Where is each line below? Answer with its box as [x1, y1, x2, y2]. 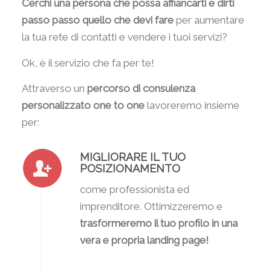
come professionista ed [79, 183, 189, 195]
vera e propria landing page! [79, 233, 209, 246]
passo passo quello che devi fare [21, 14, 174, 27]
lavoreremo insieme [144, 99, 240, 112]
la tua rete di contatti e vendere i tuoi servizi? [21, 31, 227, 44]
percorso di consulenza [87, 82, 195, 95]
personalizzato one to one [21, 99, 145, 112]
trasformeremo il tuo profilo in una [79, 217, 238, 229]
